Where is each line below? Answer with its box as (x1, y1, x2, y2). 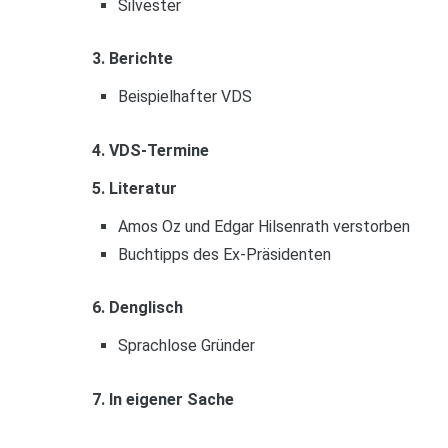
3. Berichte (92, 49, 173, 69)
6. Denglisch (92, 298, 183, 318)
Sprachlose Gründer (117, 336, 255, 356)
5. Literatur (92, 178, 177, 198)
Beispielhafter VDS (117, 87, 252, 107)
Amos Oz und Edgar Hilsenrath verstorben (117, 216, 410, 236)
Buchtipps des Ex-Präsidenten (117, 244, 331, 264)
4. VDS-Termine (92, 140, 209, 160)
